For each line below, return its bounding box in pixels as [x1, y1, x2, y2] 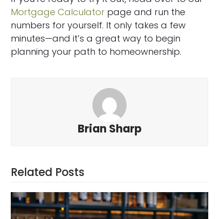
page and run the [105, 5, 186, 18]
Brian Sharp [77, 121, 142, 136]
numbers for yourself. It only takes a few [11, 19, 186, 31]
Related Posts [11, 164, 85, 180]
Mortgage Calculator [11, 5, 105, 18]
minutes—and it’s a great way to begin [11, 32, 181, 44]
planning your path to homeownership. [11, 45, 182, 58]
